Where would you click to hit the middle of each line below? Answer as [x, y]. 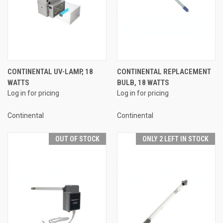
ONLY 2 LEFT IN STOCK [175, 139]
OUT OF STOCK [77, 139]
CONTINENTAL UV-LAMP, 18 [50, 71]
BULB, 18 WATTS [143, 82]
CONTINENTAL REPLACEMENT [164, 71]
